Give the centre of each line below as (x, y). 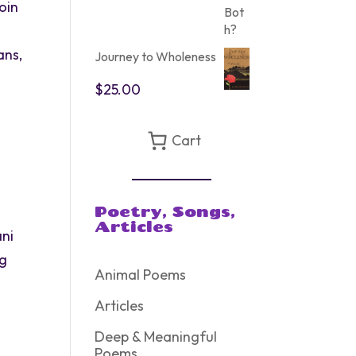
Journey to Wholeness (156, 56)
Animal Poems (141, 275)
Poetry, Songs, (165, 211)
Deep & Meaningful (156, 337)
